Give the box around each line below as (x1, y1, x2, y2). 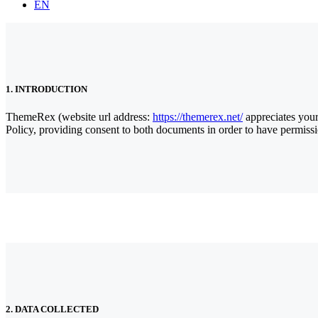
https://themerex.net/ (153, 110, 243, 123)
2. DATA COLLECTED (6, 304, 99, 315)
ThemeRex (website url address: (6, 110, 153, 123)
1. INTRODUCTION (6, 83, 87, 94)
